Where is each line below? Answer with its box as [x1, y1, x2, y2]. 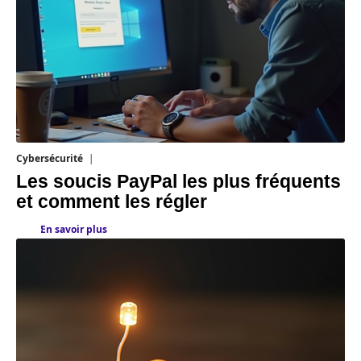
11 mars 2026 [94, 151, 157, 165]
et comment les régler [16, 192, 207, 212]
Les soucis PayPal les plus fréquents [16, 172, 341, 192]
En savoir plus [40, 222, 107, 236]
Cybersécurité [16, 151, 83, 165]
